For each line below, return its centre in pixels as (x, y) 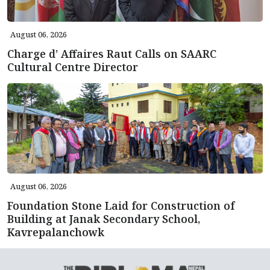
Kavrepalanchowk (57, 232)
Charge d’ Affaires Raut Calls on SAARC (112, 53)
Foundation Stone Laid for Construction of (121, 205)
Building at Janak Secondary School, (104, 218)
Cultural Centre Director (73, 67)
